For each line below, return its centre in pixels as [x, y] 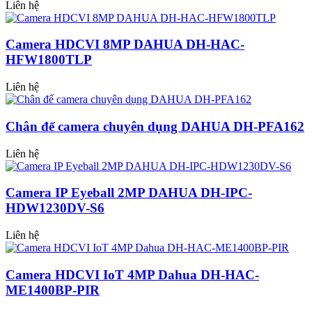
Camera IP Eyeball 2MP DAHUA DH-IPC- [129, 193]
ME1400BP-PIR [53, 290]
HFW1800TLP [49, 60]
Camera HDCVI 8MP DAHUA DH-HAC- [125, 45]
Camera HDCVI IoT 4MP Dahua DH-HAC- [132, 274]
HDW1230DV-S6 [55, 208]
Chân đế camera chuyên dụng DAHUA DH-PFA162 [155, 126]
